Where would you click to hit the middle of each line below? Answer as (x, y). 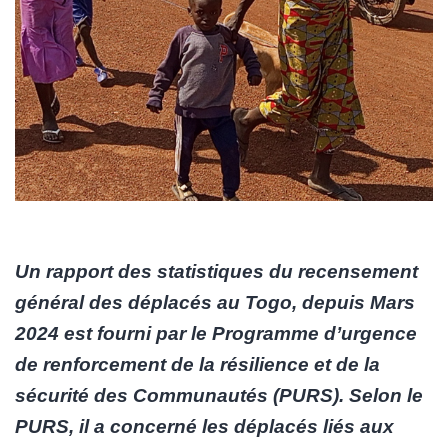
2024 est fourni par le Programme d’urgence (216, 333)
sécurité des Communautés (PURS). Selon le (219, 395)
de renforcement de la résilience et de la (197, 364)
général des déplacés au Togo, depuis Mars (215, 302)
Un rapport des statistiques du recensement (216, 271)
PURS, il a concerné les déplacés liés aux (204, 426)
